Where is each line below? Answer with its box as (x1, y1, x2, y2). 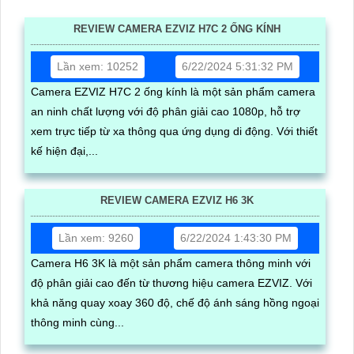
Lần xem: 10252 (56, 60, 138, 73)
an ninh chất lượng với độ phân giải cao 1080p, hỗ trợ (31, 105, 300, 119)
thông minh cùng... (31, 316, 124, 330)
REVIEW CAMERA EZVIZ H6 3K (100, 194, 254, 207)
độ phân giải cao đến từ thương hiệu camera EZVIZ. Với (31, 277, 296, 290)
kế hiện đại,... (31, 145, 98, 158)
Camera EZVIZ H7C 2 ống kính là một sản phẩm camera (31, 85, 315, 99)
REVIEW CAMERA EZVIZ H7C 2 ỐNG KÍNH (73, 23, 281, 36)
